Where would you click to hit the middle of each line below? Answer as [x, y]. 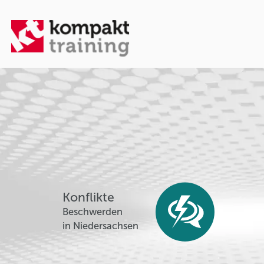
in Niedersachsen [100, 226]
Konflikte [88, 197]
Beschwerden [92, 212]
